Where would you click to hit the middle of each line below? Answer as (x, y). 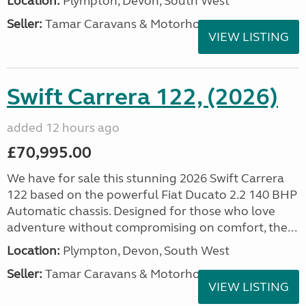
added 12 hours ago (63, 128)
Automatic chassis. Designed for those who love (141, 211)
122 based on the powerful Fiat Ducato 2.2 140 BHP (152, 195)
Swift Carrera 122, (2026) (142, 97)
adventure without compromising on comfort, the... (152, 227)
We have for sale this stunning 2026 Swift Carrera (145, 178)
